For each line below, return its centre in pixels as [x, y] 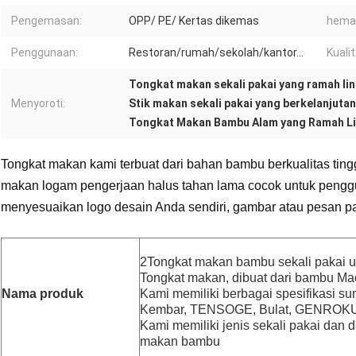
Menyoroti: [38, 104]
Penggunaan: [44, 53]
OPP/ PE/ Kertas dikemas [194, 21]
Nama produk [43, 294]
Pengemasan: [46, 21]
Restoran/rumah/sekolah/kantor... [216, 53]
